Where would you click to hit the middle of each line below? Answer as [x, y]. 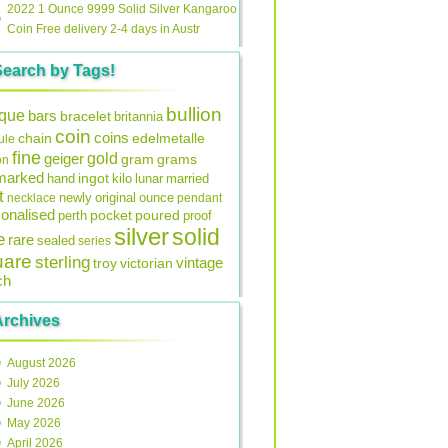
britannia [138, 116]
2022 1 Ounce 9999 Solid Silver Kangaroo [122, 9]
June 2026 [36, 403]
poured [157, 215]
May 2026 [34, 423]
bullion [194, 114]
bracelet [85, 116]
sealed [56, 240]
